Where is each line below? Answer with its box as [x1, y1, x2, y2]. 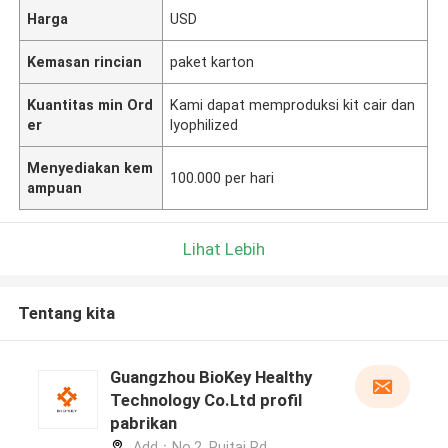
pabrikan [109, 413, 177, 434]
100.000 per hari [170, 169, 275, 186]
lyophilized [170, 116, 239, 133]
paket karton [170, 53, 255, 70]
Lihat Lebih [183, 238, 265, 259]
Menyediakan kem [27, 159, 154, 176]
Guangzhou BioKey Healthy [109, 367, 312, 388]
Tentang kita [17, 303, 115, 324]
